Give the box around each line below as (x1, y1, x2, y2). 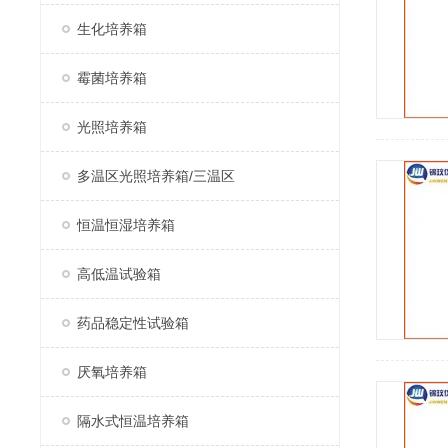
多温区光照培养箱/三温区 (77, 168, 235, 184)
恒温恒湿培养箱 (77, 217, 175, 233)
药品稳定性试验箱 (77, 315, 189, 331)
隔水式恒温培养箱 (77, 413, 189, 429)
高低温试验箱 (77, 266, 161, 282)
